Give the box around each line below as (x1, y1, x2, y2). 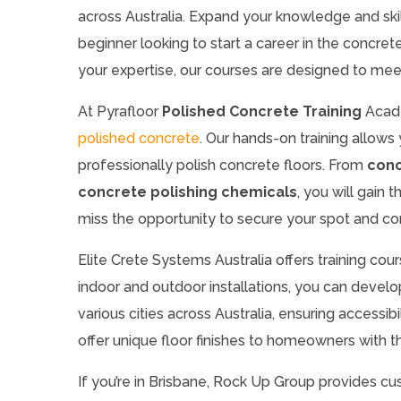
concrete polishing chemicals (78, 183, 297, 200)
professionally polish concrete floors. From (78, 156, 367, 174)
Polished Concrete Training (162, 102, 362, 120)
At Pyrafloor (78, 102, 162, 120)
